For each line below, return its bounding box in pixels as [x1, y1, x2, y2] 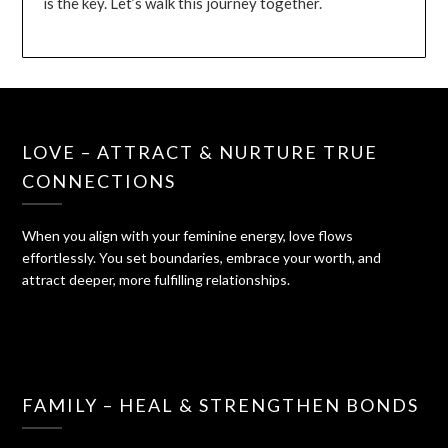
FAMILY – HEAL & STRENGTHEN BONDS [22, 394, 420, 417]
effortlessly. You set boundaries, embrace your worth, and [22, 249, 382, 267]
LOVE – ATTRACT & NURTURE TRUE [22, 141, 379, 164]
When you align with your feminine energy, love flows [22, 227, 354, 245]
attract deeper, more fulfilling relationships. [22, 271, 291, 289]
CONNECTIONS [22, 170, 177, 193]
